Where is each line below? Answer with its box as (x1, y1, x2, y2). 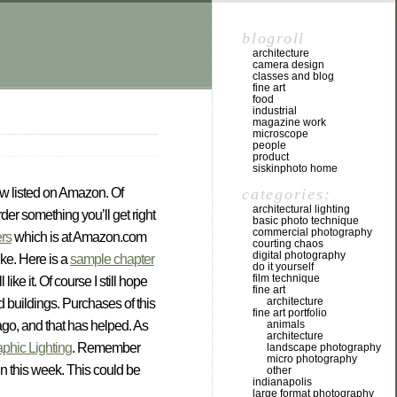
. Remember (72, 340, 140, 356)
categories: (242, 185, 331, 203)
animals (267, 318, 305, 331)
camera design (253, 58, 324, 71)
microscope (253, 128, 308, 140)
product (253, 151, 289, 163)
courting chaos (253, 237, 323, 250)
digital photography (253, 249, 346, 261)
